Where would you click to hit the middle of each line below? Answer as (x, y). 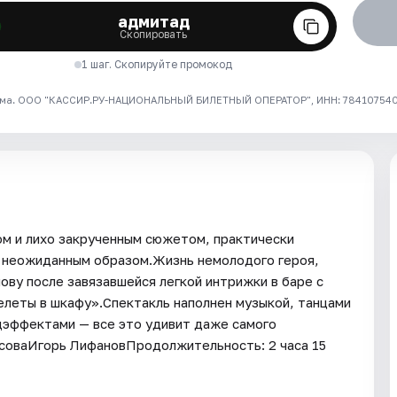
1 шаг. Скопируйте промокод (157, 65)
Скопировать (154, 35)
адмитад (153, 22)
